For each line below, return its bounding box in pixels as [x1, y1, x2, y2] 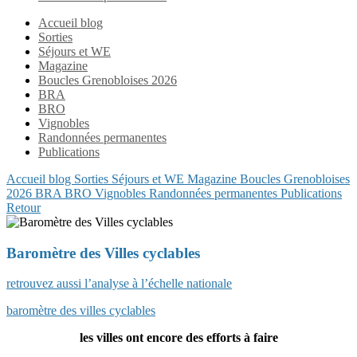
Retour [6, 201, 41, 214]
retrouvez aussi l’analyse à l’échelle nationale [6, 277, 232, 291]
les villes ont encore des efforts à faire [79, 331, 278, 345]
